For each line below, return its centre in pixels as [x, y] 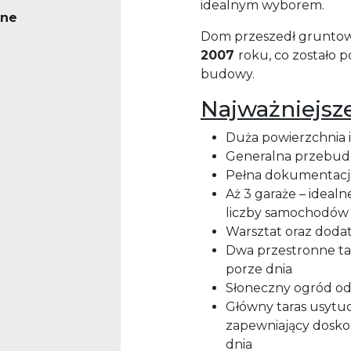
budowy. [229, 74]
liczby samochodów [287, 213]
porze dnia [259, 270]
